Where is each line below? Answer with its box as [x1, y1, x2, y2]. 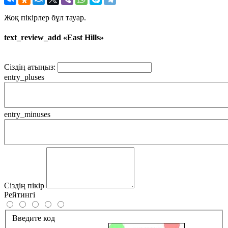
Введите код [12, 213, 55, 222]
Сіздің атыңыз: [4, 63, 55, 72]
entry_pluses [4, 73, 44, 82]
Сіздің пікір [4, 181, 44, 190]
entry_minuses [4, 110, 50, 119]
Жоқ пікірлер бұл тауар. [4, 13, 86, 22]
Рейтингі [4, 190, 35, 199]
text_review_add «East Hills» [4, 33, 104, 42]
